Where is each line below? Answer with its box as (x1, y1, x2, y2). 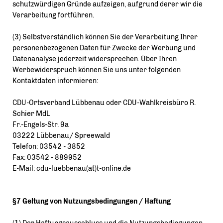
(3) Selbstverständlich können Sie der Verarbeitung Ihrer (12, 33, 198, 41)
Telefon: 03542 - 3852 (12, 142, 85, 151)
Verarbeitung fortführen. (12, 11, 94, 19)
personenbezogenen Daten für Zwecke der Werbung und (12, 44, 196, 52)
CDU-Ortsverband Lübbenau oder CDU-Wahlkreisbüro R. (12, 99, 196, 107)
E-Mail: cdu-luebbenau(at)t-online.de (12, 164, 131, 173)
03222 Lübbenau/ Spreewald (12, 131, 110, 140)
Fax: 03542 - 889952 (12, 153, 82, 162)
